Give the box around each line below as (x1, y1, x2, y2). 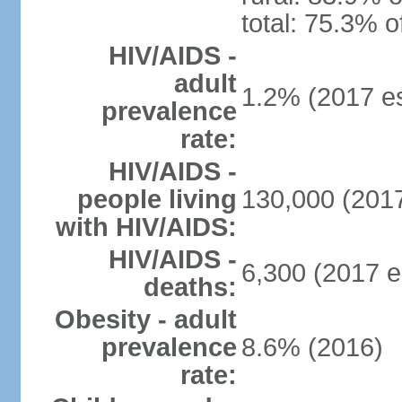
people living (76, 185, 237, 214)
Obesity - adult (54, 305, 237, 334)
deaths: (143, 273, 237, 301)
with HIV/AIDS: (55, 213, 237, 241)
